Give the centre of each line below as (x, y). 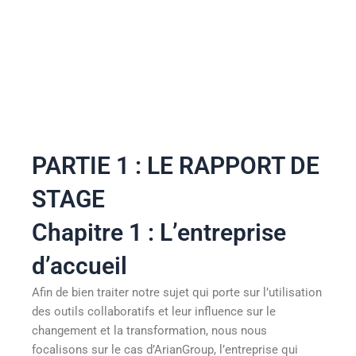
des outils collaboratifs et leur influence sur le (154, 311)
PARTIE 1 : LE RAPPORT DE (176, 165)
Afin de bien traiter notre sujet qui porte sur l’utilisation (177, 292)
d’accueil (79, 265)
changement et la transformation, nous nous (149, 330)
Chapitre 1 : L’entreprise (159, 232)
